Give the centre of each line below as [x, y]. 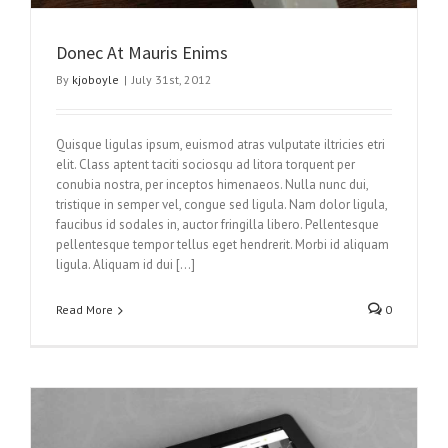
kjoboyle [95, 79]
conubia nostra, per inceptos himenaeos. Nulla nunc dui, [212, 184]
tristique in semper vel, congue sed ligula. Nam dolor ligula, [221, 204]
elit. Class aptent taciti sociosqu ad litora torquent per [205, 164]
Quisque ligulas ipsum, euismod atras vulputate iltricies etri [220, 144]
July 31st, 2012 [172, 79]
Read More [84, 309]
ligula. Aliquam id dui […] [125, 264]
